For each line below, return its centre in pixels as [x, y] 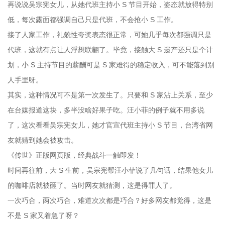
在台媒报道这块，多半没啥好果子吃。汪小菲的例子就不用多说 [106, 110]
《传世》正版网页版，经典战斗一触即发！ [74, 155]
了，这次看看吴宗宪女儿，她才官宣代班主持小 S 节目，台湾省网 [110, 125]
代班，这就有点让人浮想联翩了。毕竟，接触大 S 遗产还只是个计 [110, 49]
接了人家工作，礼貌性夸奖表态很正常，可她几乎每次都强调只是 [109, 34]
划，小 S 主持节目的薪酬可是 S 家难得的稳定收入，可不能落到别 [111, 65]
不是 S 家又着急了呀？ [43, 215]
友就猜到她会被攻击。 [43, 140]
